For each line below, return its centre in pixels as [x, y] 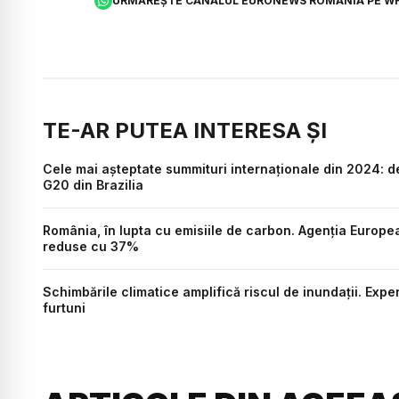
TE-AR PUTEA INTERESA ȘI [185, 130]
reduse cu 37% [91, 246]
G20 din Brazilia [93, 184]
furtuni [64, 307]
